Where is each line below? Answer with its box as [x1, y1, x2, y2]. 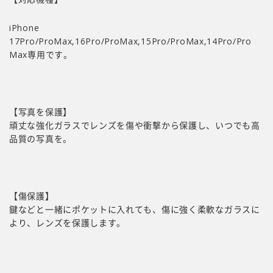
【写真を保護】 [9, 105, 72, 118]
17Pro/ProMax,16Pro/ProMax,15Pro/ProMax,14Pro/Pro [9, 35, 252, 47]
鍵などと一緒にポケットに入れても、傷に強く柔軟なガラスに [9, 203, 260, 215]
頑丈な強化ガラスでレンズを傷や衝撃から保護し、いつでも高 [9, 119, 260, 131]
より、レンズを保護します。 [9, 216, 126, 229]
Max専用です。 [9, 48, 73, 60]
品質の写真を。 [9, 132, 72, 144]
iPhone [9, 21, 40, 34]
